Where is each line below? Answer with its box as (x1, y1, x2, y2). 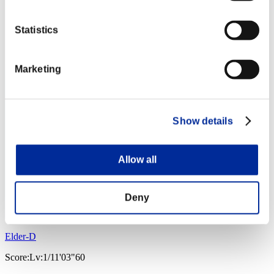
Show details (172, 116, 233, 127)
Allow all (117, 154, 157, 165)
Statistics (15, 24, 58, 35)
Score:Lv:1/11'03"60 (5, 252, 85, 263)
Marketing (15, 64, 61, 75)
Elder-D (5, 231, 36, 242)
